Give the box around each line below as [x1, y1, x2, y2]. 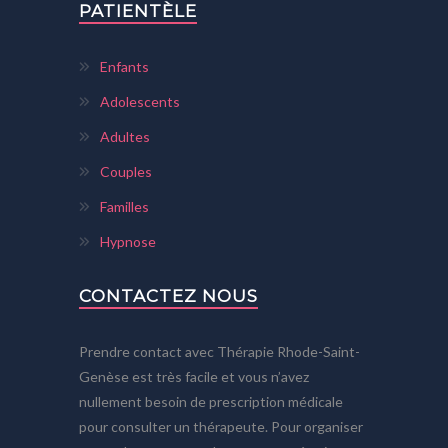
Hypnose [100, 232, 156, 250]
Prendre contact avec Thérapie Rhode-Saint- [79, 342, 360, 360]
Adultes [100, 127, 150, 145]
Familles [100, 197, 149, 215]
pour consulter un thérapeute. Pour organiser [79, 417, 363, 435]
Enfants [100, 57, 149, 75]
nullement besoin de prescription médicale [79, 392, 343, 410]
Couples [100, 162, 152, 180]
